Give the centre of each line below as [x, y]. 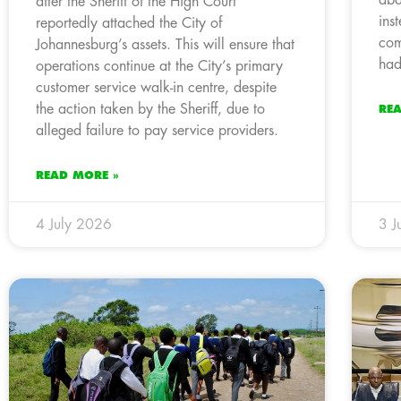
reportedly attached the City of [129, 23]
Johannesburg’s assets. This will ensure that [165, 44]
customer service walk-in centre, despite [156, 87]
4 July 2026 [74, 224]
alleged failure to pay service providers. [157, 130]
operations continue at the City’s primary [159, 66]
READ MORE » [77, 175]
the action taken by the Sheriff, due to [150, 109]
